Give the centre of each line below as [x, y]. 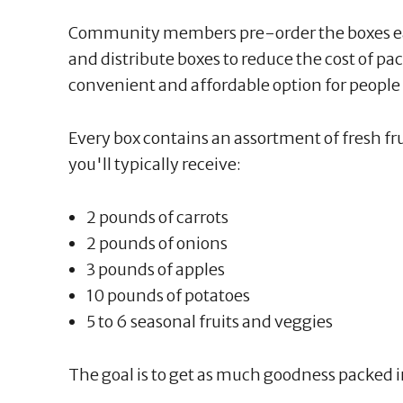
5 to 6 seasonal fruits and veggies [210, 321]
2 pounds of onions [157, 243]
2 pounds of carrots [157, 217]
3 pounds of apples [156, 269]
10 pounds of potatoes [168, 295]
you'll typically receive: [155, 164]
